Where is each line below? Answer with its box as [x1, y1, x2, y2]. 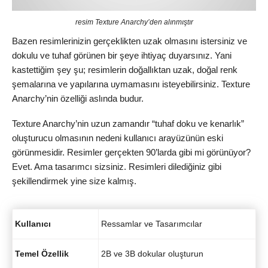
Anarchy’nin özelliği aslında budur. [12, 93, 144, 103]
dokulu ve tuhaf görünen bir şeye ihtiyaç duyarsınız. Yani [12, 50, 232, 60]
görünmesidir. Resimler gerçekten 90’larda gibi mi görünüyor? [12, 147, 251, 158]
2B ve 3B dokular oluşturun [101, 248, 203, 258]
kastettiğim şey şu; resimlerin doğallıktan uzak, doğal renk [12, 64, 237, 75]
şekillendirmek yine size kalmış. [12, 176, 136, 187]
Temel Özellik [15, 248, 69, 258]
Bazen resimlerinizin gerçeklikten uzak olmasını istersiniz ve [12, 35, 247, 46]
